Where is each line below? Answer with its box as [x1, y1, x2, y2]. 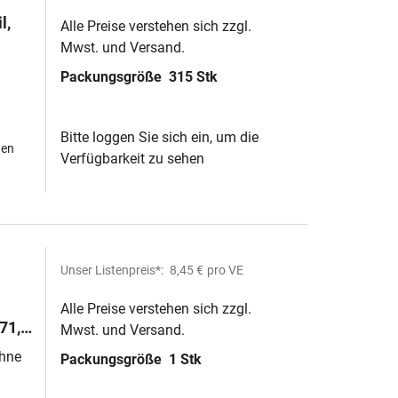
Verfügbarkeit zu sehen [60, 150, 204, 167]
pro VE [207, 263, 243, 277]
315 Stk [169, 68, 218, 85]
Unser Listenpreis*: [60, 263, 166, 277]
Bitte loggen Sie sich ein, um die [60, 129, 259, 146]
